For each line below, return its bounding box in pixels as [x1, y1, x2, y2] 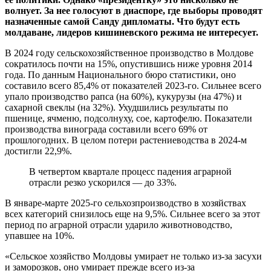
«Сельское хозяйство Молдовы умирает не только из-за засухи [5, 250, 262, 261]
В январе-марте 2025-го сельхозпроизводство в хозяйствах [5, 197, 246, 208]
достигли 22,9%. [5, 145, 72, 156]
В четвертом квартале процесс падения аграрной [29, 166, 232, 177]
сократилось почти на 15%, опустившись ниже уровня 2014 [5, 58, 252, 69]
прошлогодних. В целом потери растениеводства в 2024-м [5, 134, 247, 145]
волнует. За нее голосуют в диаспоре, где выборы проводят [5, 5, 263, 16]
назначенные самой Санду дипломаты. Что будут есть [5, 16, 240, 27]
